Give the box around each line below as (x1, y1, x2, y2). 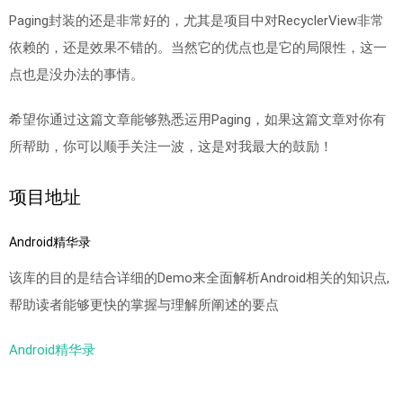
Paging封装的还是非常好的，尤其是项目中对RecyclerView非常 (9, 13, 384, 30)
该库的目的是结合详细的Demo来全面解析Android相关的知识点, (9, 270, 390, 287)
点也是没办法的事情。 (9, 67, 144, 84)
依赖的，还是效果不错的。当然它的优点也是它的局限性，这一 (9, 40, 387, 57)
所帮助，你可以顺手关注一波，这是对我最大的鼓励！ (9, 139, 333, 156)
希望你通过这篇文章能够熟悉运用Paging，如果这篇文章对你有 (9, 112, 386, 129)
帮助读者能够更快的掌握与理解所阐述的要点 (9, 297, 279, 314)
